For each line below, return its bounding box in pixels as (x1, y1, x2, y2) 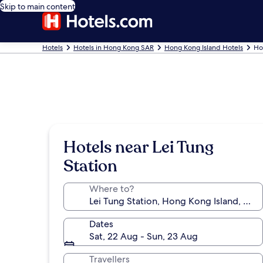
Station (63, 155, 117, 177)
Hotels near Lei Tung (63, 136, 214, 159)
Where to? (89, 183, 134, 195)
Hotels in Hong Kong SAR (73, 43, 154, 52)
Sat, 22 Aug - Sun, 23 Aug (89, 230, 198, 242)
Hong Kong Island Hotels (164, 43, 243, 52)
